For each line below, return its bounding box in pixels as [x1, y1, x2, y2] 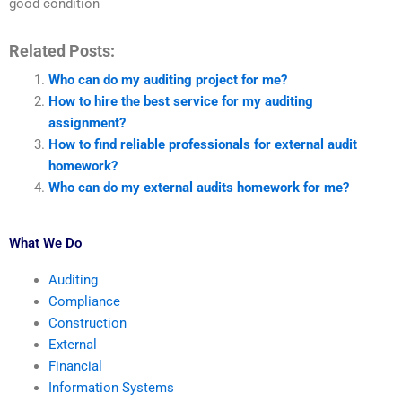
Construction [48, 315, 127, 332]
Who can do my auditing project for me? [48, 71, 287, 88]
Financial [48, 358, 102, 375]
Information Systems [48, 380, 174, 397]
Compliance [48, 293, 120, 310]
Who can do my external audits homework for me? [48, 179, 349, 196]
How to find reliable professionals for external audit [48, 135, 357, 153]
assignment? [48, 114, 126, 131]
